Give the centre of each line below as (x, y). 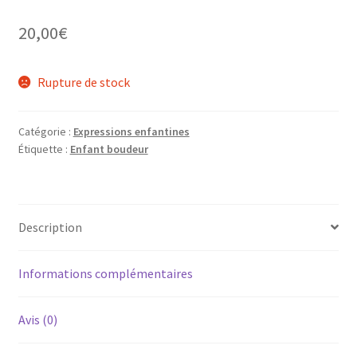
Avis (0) (37, 319)
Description (50, 227)
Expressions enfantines (131, 132)
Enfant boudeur (109, 149)
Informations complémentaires (105, 273)
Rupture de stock (84, 82)
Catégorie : (45, 132)
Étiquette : (44, 149)
